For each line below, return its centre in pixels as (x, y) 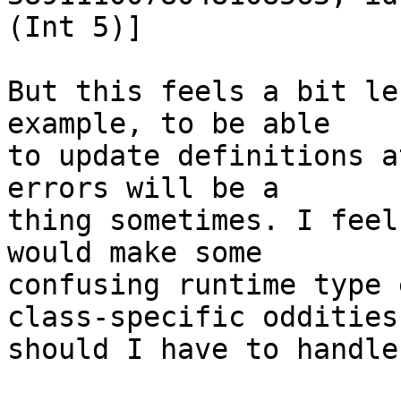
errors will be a (143, 188)
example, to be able (169, 124)
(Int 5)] (75, 27)
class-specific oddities (203, 317)
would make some (135, 253)
